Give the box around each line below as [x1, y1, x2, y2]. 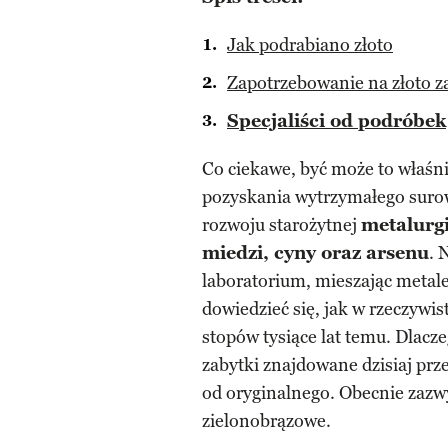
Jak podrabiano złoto [227, 34, 393, 56]
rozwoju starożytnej [202, 214, 361, 236]
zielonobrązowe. [202, 410, 331, 432]
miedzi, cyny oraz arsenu [202, 242, 429, 264]
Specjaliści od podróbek [227, 110, 446, 132]
